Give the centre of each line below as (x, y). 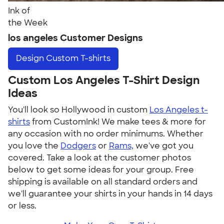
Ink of (19, 11)
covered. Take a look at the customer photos (99, 157)
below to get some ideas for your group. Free (101, 169)
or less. (22, 205)
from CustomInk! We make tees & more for (118, 121)
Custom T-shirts (78, 58)
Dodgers (78, 145)
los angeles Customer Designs (75, 38)
